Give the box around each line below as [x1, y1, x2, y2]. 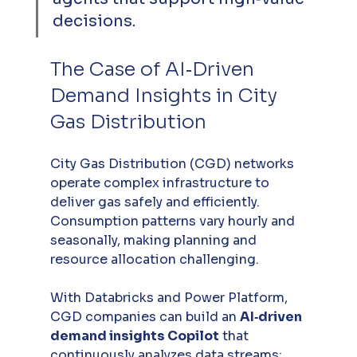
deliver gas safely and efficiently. [49, 194, 263, 211]
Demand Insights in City [49, 84, 282, 108]
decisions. [52, 11, 135, 32]
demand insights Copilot [49, 328, 219, 345]
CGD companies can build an [49, 308, 240, 326]
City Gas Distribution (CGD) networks [49, 155, 297, 173]
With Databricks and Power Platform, [49, 289, 291, 307]
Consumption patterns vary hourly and [49, 213, 298, 230]
